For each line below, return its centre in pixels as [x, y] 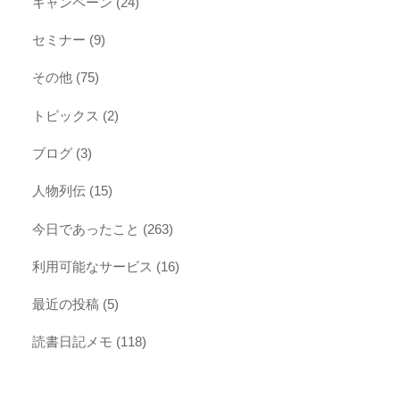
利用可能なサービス [93, 266]
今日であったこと [86, 229]
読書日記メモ [73, 342]
